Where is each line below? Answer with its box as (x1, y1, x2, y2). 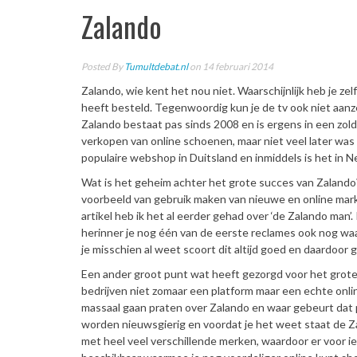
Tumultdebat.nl (124, 61, 188, 73)
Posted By (81, 61, 124, 73)
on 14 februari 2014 (188, 61, 273, 73)
